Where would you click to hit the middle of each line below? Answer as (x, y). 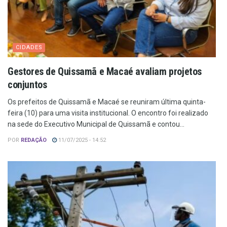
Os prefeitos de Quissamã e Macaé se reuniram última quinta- (107, 102)
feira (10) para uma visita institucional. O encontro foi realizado (108, 113)
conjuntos (27, 85)
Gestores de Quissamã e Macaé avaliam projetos (105, 72)
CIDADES (29, 48)
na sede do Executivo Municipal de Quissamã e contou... (96, 124)
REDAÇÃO (34, 140)
